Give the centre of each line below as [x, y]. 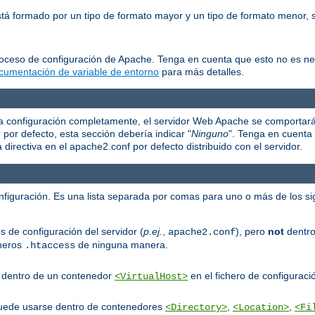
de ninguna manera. [122, 244]
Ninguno [210, 134]
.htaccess [50, 245]
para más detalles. [201, 72]
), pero [252, 231]
